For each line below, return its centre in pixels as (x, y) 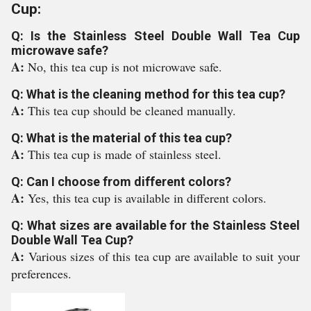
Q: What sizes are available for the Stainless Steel (155, 225)
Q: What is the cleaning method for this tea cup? (148, 94)
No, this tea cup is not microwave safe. (125, 67)
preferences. (41, 274)
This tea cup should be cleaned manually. (132, 110)
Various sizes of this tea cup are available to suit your (164, 256)
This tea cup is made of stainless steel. (125, 154)
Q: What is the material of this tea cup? (121, 138)
